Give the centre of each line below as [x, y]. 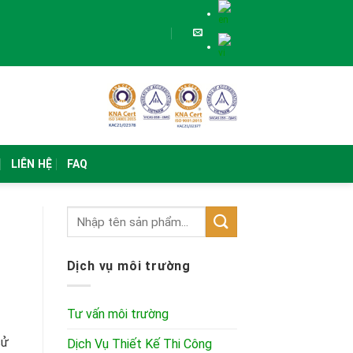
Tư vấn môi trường [117, 314]
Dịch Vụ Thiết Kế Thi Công [139, 344]
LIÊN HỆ [32, 164]
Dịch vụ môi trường [128, 266]
